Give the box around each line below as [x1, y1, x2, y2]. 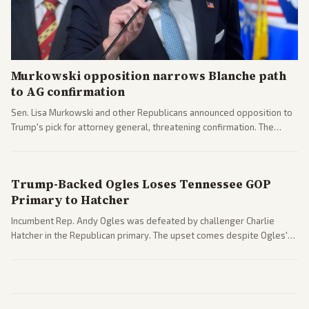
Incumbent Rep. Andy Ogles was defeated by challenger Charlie [11, 215, 275, 226]
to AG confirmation [11, 83, 125, 100]
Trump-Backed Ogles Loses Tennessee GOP [11, 175, 270, 192]
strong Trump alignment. [11, 243, 112, 255]
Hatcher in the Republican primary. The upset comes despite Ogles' [11, 229, 288, 241]
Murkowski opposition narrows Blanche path [11, 67, 286, 84]
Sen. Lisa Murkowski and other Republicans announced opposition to [11, 106, 292, 118]
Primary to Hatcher [11, 191, 130, 208]
